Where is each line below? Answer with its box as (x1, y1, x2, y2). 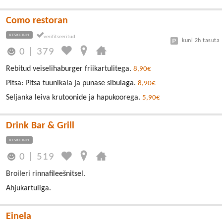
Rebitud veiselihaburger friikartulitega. (6, 64, 133, 73)
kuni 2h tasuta (182, 37, 220, 44)
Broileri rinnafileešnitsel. (6, 170, 85, 178)
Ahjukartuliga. (6, 184, 51, 192)
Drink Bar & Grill (6, 120, 74, 131)
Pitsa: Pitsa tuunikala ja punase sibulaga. (6, 79, 138, 87)
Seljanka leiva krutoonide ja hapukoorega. (6, 93, 142, 102)
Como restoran (6, 15, 68, 26)
